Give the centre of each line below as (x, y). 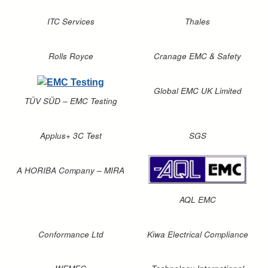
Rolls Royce (71, 56)
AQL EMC (197, 199)
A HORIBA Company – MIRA (71, 170)
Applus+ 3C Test (71, 136)
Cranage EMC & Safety (197, 56)
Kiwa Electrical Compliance (197, 234)
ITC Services (71, 22)
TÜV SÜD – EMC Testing (71, 101)
